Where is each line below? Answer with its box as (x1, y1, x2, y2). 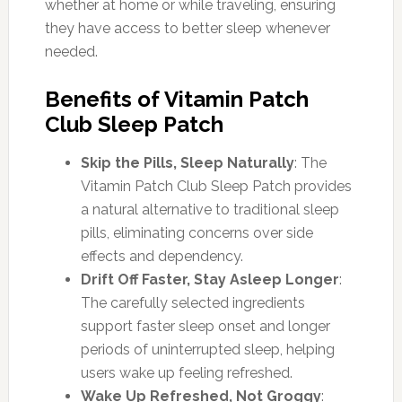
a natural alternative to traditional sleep (80, 200, 339, 218)
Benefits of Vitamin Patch (44, 85, 309, 112)
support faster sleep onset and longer (80, 317, 330, 335)
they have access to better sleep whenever (44, 19, 330, 37)
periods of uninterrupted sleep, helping (80, 340, 335, 358)
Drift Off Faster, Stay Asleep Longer (80, 270, 339, 288)
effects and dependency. (80, 247, 243, 265)
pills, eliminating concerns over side (80, 223, 313, 241)
